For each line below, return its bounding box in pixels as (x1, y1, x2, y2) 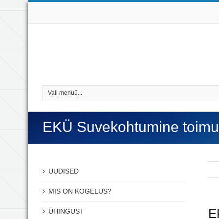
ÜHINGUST (48, 207, 84, 215)
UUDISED (48, 167, 79, 175)
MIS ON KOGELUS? (48, 187, 111, 195)
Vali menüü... (48, 89, 82, 96)
